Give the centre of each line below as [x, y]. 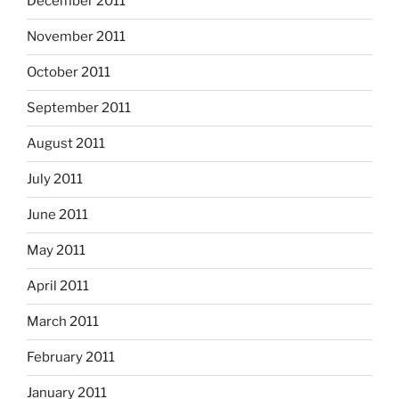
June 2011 [57, 215]
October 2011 [69, 73]
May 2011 [56, 251]
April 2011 [58, 286]
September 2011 [79, 108]
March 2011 [63, 322]
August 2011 [66, 144]
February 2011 [71, 358]
